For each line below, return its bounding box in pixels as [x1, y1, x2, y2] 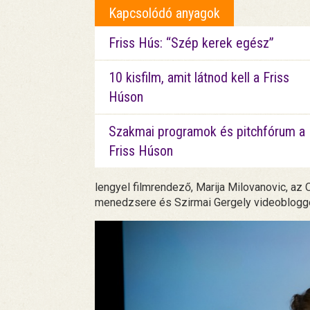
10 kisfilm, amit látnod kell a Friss [109, 69, 289, 86]
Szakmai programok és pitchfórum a [109, 123, 305, 140]
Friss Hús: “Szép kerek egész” [109, 35, 274, 52]
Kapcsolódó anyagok [109, 5, 220, 22]
